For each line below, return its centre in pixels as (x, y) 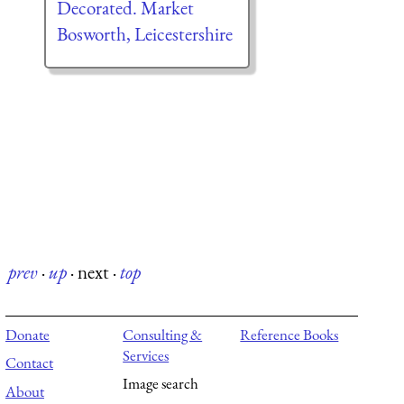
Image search (161, 384)
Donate (28, 334)
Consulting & (163, 334)
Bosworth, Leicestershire (144, 33)
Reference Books (289, 334)
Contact (29, 363)
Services (146, 355)
